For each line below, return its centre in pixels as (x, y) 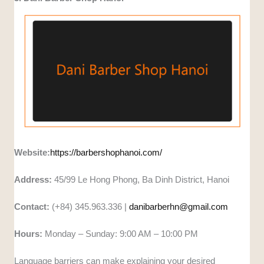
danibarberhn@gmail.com (179, 207)
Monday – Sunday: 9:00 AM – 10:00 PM (121, 234)
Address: (33, 180)
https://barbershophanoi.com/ (106, 153)
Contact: (33, 207)
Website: (32, 153)
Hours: (29, 234)
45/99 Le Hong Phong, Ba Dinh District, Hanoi (141, 180)
